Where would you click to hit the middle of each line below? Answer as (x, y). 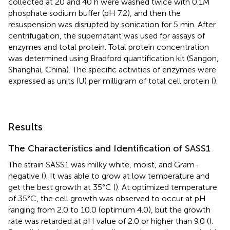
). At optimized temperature (166, 187)
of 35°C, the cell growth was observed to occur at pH (107, 198)
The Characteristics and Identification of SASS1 (109, 148)
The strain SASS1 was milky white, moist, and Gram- (103, 164)
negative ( (26, 176)
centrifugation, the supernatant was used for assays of (107, 35)
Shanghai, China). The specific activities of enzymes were (112, 69)
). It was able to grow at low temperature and (127, 176)
